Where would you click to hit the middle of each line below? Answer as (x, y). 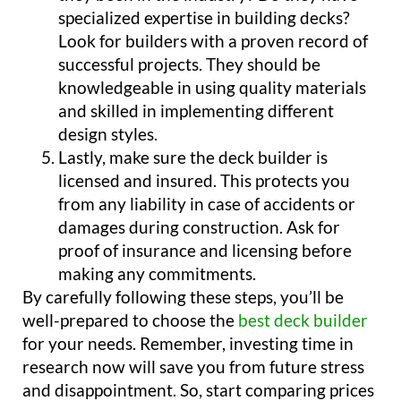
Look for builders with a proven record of (213, 41)
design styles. (108, 134)
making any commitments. (157, 274)
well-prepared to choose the (130, 320)
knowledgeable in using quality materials (212, 88)
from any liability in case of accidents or (207, 204)
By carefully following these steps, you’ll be (183, 297)
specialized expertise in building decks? (204, 18)
